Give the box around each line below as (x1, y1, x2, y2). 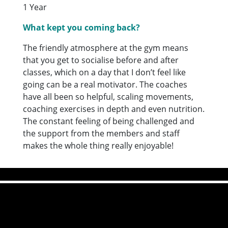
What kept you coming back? (23, 21, 140, 33)
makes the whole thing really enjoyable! (23, 139, 174, 151)
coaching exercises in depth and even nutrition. (23, 103, 205, 115)
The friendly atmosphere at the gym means (23, 42, 189, 53)
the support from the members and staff (23, 127, 180, 139)
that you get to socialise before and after (23, 54, 179, 66)
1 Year (23, 1, 47, 13)
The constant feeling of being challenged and (23, 115, 195, 127)
